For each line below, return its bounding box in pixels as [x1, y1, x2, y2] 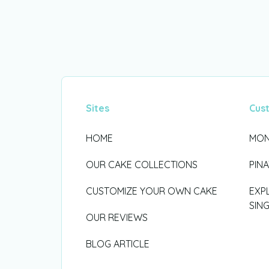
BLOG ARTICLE [86, 237, 150, 250]
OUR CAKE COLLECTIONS [86, 158, 198, 171]
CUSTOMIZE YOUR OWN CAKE [86, 184, 217, 197]
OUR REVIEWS [86, 211, 148, 223]
